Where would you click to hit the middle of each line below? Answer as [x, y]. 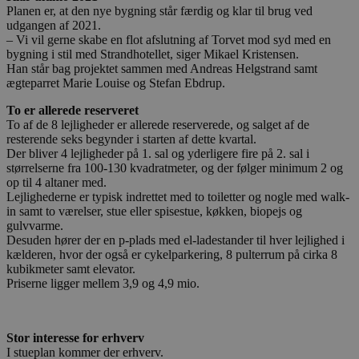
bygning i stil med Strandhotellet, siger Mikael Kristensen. [153, 54]
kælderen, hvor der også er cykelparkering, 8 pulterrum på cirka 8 [172, 254]
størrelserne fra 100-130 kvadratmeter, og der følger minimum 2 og [175, 167]
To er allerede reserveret [73, 110]
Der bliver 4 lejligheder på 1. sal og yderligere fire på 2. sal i [158, 153]
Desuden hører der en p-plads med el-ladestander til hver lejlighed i [175, 240]
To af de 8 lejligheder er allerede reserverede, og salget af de [158, 124]
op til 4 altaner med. [56, 182]
